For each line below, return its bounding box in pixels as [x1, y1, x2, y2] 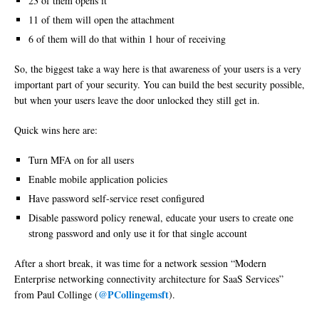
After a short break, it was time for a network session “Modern [14, 256, 266, 271]
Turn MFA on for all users [28, 153, 134, 167]
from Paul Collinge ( [14, 288, 98, 302]
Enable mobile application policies [28, 172, 167, 187]
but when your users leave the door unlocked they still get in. [14, 93, 260, 108]
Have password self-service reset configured [28, 192, 204, 206]
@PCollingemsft [98, 287, 169, 303]
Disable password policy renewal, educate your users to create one [28, 211, 293, 225]
